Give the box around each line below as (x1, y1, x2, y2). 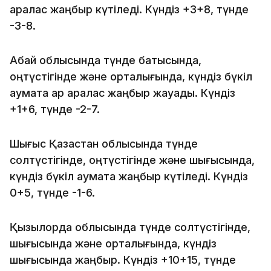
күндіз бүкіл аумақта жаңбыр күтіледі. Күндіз (10, 169, 248, 183)
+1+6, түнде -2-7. (10, 102, 100, 116)
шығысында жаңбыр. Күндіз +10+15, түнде (10, 253, 236, 266)
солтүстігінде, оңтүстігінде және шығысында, (10, 153, 255, 166)
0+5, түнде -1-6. (10, 186, 95, 199)
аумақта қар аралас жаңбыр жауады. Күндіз (10, 86, 235, 99)
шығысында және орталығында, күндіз (10, 237, 217, 250)
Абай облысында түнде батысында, (10, 53, 201, 67)
